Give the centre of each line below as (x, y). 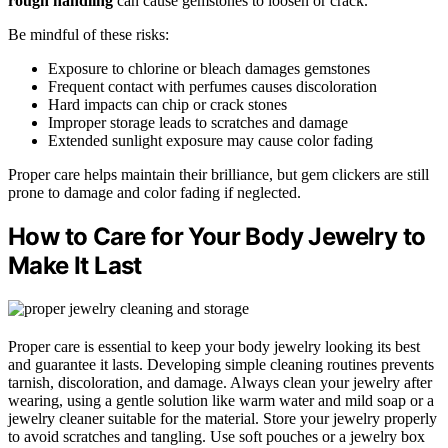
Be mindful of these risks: (88, 34)
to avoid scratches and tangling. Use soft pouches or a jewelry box (216, 436)
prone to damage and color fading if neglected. (154, 192)
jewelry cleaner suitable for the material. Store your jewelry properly (222, 418)
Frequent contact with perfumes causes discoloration (212, 86)
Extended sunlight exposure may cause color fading (210, 140)
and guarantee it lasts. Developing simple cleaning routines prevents (221, 364)
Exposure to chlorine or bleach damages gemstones (209, 68)
